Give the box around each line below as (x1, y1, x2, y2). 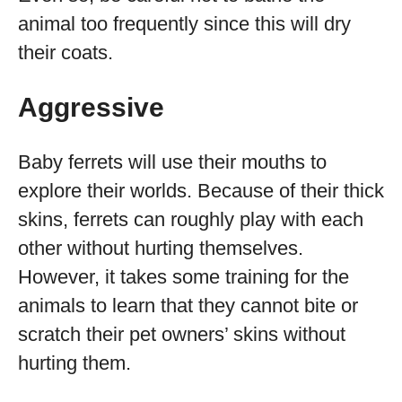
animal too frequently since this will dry (18, 13, 351, 35)
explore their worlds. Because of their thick (18, 179, 384, 202)
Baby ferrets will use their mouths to (18, 151, 327, 173)
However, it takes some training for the (18, 266, 349, 288)
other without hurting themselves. (18, 237, 303, 259)
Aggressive (18, 92, 164, 122)
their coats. (18, 41, 113, 64)
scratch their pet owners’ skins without (18, 323, 345, 345)
